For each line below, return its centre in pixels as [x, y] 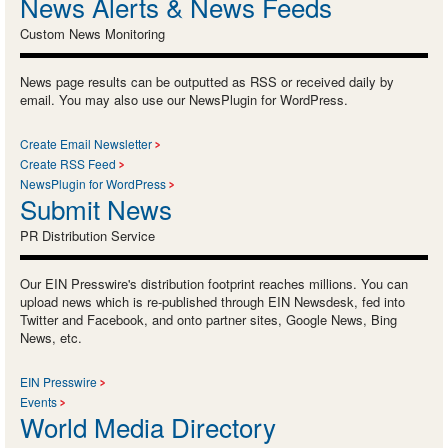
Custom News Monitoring [92, 33]
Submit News [96, 208]
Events [38, 401]
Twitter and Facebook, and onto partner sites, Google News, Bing [208, 319]
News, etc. [51, 337]
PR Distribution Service [87, 235]
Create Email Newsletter [86, 143]
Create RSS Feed [68, 163]
